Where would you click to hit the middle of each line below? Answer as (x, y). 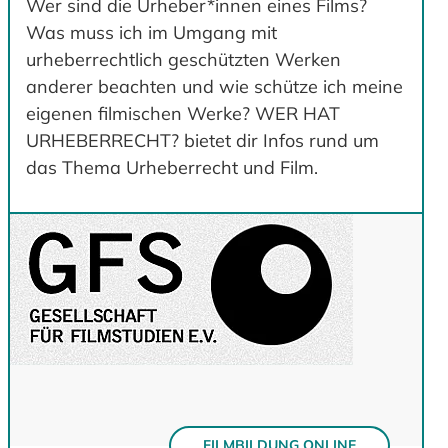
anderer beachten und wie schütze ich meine (214, 87)
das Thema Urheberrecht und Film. (172, 168)
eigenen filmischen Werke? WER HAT (183, 114)
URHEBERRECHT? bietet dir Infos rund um (202, 141)
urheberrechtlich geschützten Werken (183, 60)
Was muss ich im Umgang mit (151, 33)
